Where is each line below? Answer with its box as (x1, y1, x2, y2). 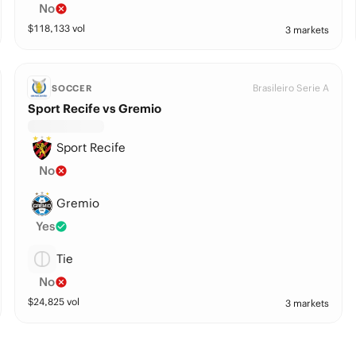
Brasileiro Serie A (253, 82, 330, 94)
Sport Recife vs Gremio (27, 101, 161, 116)
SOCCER (51, 83, 93, 94)
